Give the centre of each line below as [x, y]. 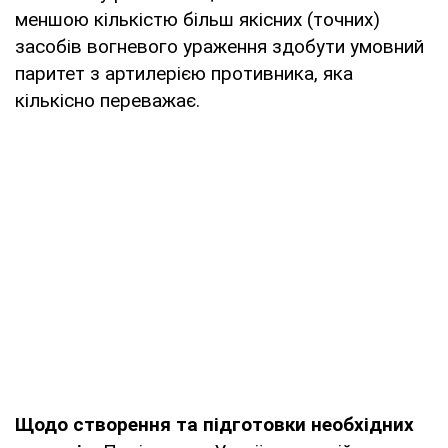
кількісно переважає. [107, 100]
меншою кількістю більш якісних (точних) [197, 19]
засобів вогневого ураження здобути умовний [219, 46]
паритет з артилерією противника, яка [184, 73]
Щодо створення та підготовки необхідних [214, 424]
